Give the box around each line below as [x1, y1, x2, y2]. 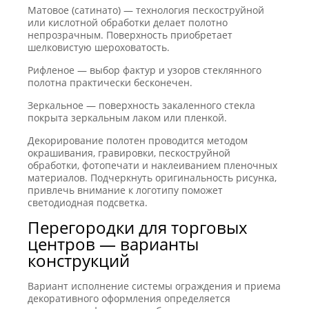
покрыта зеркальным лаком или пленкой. [28, 110, 227, 124]
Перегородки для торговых [28, 215, 248, 239]
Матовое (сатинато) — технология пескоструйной [28, 3, 264, 17]
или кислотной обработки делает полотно [28, 15, 228, 29]
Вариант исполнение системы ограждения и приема [28, 279, 281, 292]
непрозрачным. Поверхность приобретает [28, 28, 232, 41]
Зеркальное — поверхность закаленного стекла [28, 98, 255, 112]
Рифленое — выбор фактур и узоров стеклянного [28, 63, 261, 77]
